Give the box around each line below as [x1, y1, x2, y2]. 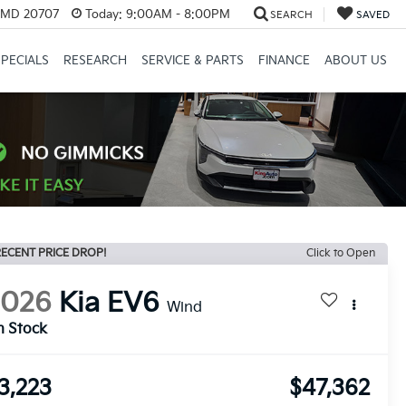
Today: [84, 6, 122, 22]
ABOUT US [324, 53, 387, 69]
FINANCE [257, 53, 310, 69]
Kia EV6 [59, 287, 160, 321]
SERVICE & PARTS [140, 53, 244, 69]
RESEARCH [63, 53, 127, 69]
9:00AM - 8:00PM [121, 6, 230, 22]
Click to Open [306, 246, 375, 260]
